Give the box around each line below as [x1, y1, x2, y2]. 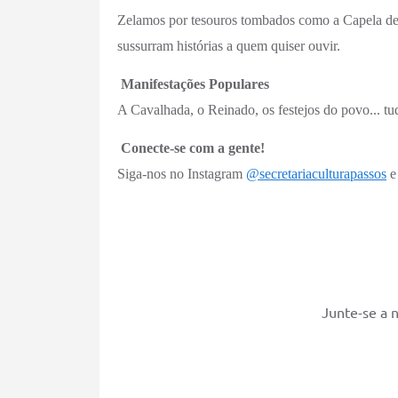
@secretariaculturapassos [246, 166, 386, 181]
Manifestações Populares [121, 76, 269, 92]
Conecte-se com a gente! [121, 140, 265, 155]
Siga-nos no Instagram [117, 166, 246, 181]
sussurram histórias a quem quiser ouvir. [117, 38, 340, 53]
